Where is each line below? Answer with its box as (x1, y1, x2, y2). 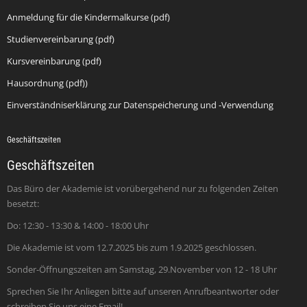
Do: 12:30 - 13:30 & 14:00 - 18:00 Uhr (7, 219, 149, 232)
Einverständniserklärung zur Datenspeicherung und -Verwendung (7, 99, 273, 111)
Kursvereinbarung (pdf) (7, 55, 101, 67)
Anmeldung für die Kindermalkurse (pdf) (7, 11, 170, 23)
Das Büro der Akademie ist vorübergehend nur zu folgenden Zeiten (7, 182, 278, 195)
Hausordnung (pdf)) (7, 77, 88, 89)
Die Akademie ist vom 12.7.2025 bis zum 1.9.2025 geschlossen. (7, 241, 256, 254)
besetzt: (7, 197, 39, 210)
